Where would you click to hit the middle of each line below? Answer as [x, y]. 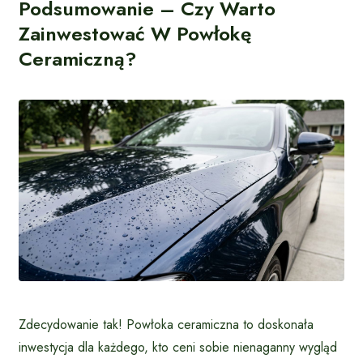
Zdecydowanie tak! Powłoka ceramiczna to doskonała [166, 324]
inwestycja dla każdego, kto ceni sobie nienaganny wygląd [178, 347]
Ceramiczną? [78, 58]
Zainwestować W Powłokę [135, 33]
